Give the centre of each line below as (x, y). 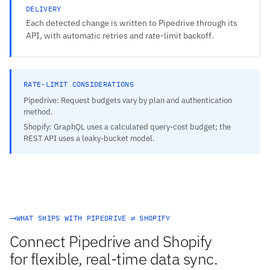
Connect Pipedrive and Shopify (111, 241)
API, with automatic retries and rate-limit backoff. (120, 35)
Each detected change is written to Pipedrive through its (132, 23)
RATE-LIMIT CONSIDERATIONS (79, 84)
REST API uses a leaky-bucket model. (89, 138)
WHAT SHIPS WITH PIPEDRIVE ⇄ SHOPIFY (93, 218)
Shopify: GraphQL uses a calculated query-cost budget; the (127, 127)
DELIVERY (44, 8)
